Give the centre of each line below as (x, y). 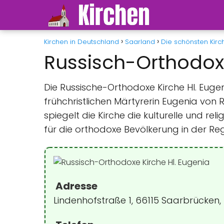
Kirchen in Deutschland (81, 42)
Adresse (75, 186)
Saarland (140, 42)
